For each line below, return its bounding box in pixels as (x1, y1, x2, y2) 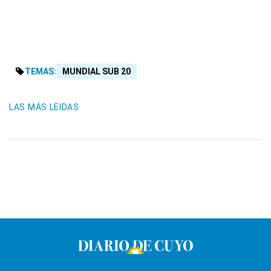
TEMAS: (25, 67, 56, 77)
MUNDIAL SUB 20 (62, 67, 131, 77)
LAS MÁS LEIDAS (9, 102, 79, 113)
